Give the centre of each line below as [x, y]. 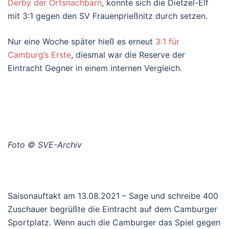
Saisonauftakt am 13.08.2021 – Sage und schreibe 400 [113, 196]
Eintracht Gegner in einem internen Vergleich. [95, 68]
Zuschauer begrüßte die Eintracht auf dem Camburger [112, 209]
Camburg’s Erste [39, 54]
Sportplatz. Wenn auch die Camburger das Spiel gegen [114, 222]
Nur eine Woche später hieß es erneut [82, 41]
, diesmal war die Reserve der [128, 54]
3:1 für [167, 41]
